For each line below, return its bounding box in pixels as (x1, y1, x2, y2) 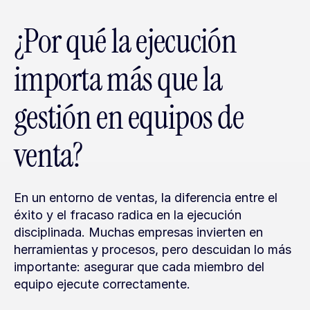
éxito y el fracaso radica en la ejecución (14, 208, 241, 222)
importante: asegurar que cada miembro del (14, 259, 264, 274)
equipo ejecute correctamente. (14, 277, 190, 291)
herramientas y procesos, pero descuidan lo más (14, 242, 291, 257)
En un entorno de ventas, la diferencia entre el (14, 190, 277, 205)
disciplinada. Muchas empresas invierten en (14, 225, 263, 239)
